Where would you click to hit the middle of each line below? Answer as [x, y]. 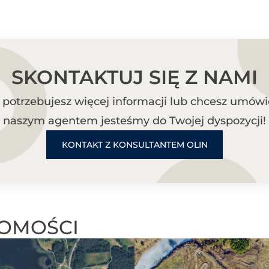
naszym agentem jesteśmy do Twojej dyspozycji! [134, 121]
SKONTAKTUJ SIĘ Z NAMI [134, 77]
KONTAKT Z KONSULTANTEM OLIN [134, 144]
